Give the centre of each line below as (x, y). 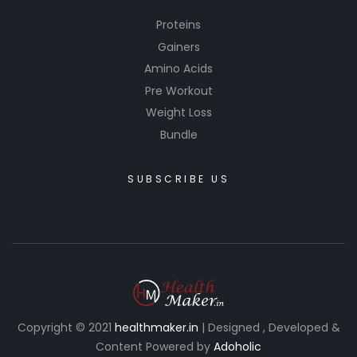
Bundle (178, 134)
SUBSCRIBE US (178, 178)
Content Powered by (155, 347)
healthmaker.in (156, 328)
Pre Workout (178, 90)
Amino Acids (178, 69)
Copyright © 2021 (66, 328)
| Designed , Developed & (269, 328)
